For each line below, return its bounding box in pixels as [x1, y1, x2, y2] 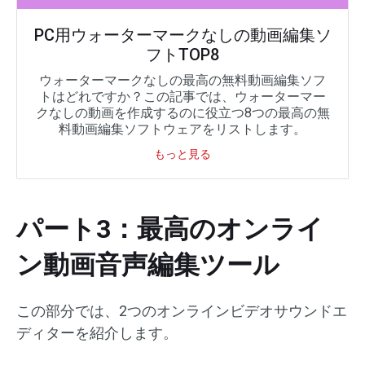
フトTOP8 [146, 45, 219, 65]
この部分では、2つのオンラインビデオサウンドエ [16, 302, 347, 320]
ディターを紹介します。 [16, 324, 178, 342]
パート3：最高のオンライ [16, 213, 323, 245]
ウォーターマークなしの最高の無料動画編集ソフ [39, 73, 326, 89]
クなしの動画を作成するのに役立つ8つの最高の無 [35, 105, 330, 121]
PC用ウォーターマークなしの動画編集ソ [33, 25, 332, 46]
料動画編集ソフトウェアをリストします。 [59, 121, 306, 138]
